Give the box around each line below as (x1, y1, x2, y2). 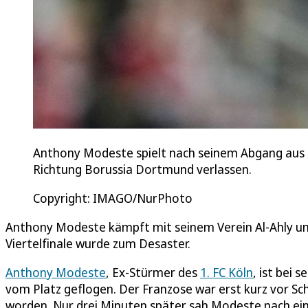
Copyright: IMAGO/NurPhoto (33, 189, 192, 206)
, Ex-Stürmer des (106, 263, 200, 280)
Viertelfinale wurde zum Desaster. (5, 234, 190, 252)
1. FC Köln (200, 263, 253, 280)
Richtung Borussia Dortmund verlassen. (33, 160, 252, 177)
